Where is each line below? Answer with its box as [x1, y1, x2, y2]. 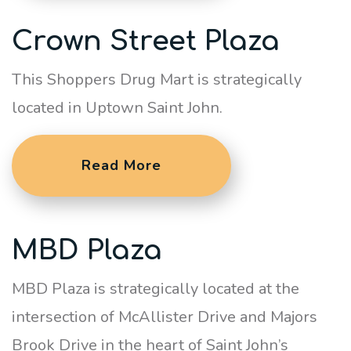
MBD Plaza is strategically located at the [12, 278, 299, 299]
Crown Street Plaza [12, 26, 280, 56]
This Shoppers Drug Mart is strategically [12, 69, 302, 90]
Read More [81, 156, 161, 175]
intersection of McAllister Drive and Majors [12, 306, 317, 327]
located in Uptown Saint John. [12, 97, 223, 118]
